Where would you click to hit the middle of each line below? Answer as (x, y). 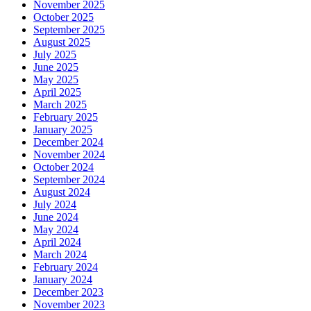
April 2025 (57, 92)
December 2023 (68, 292)
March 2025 (60, 105)
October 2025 (64, 17)
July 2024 (55, 205)
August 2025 (62, 42)
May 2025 (56, 80)
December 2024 (68, 142)
